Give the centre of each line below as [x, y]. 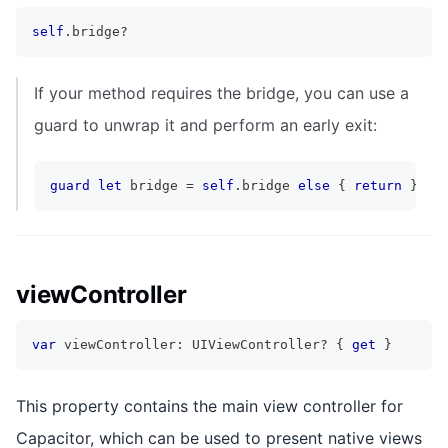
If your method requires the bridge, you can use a [221, 92]
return [378, 185]
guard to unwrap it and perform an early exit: [205, 124]
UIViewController [256, 344]
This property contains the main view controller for [209, 405]
